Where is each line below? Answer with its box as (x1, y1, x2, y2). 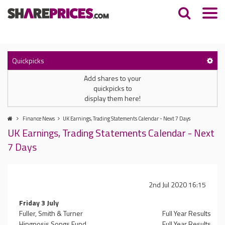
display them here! (84, 93, 141, 103)
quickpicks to (93, 83, 132, 93)
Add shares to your (84, 73, 141, 83)
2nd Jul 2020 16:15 (149, 179, 206, 190)
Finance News (23, 115, 55, 123)
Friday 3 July (19, 197, 59, 208)
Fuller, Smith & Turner (19, 208, 83, 218)
